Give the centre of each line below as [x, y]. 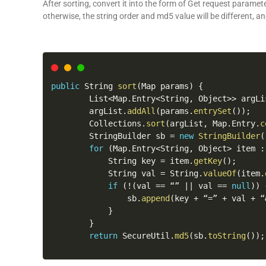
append [156, 198]
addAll [141, 111]
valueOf [220, 173]
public [65, 86]
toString [227, 236]
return [103, 236]
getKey [208, 161]
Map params [165, 86]
